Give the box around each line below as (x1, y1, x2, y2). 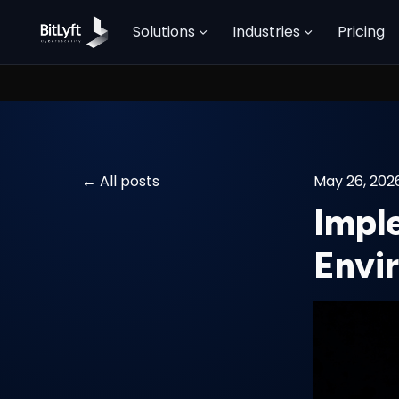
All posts (100, 171, 159, 191)
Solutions (133, 21, 196, 42)
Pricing (338, 21, 386, 42)
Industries (232, 21, 301, 42)
